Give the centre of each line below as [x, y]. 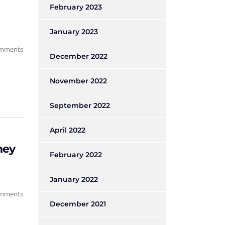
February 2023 [76, 7]
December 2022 [79, 56]
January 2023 [74, 32]
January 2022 [74, 179]
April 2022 [68, 130]
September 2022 [80, 105]
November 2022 [78, 81]
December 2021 [78, 204]
